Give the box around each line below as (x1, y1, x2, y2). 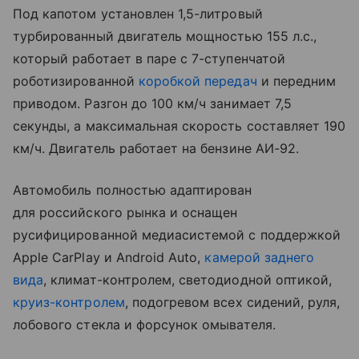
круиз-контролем (13, 294, 125, 311)
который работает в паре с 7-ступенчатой (13, 50, 285, 67)
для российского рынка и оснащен (13, 204, 238, 221)
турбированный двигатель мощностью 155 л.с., (13, 28, 317, 45)
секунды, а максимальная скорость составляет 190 (13, 118, 346, 135)
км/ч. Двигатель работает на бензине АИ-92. (13, 140, 300, 157)
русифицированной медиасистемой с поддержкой (13, 227, 341, 244)
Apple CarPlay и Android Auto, (13, 249, 205, 266)
